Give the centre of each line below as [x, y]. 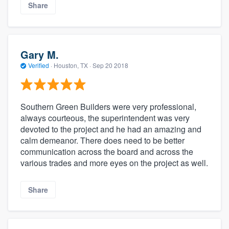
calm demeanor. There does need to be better [102, 140]
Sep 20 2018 [110, 65]
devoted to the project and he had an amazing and [111, 129]
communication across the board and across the [107, 151]
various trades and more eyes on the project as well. [114, 163]
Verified [39, 65]
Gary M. [40, 55]
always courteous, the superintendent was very [105, 118]
